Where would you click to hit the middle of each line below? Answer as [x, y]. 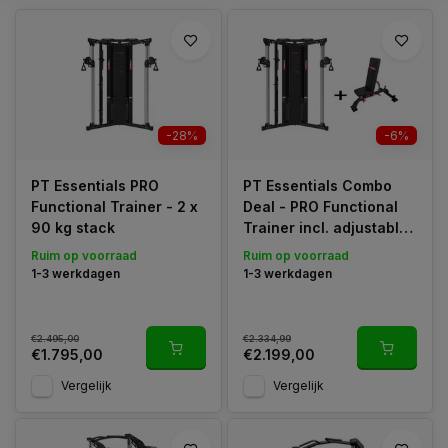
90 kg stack [73, 227]
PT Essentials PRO [95, 185]
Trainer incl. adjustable [325, 227]
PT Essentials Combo [317, 185]
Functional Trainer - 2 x [114, 206]
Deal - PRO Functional [320, 206]
